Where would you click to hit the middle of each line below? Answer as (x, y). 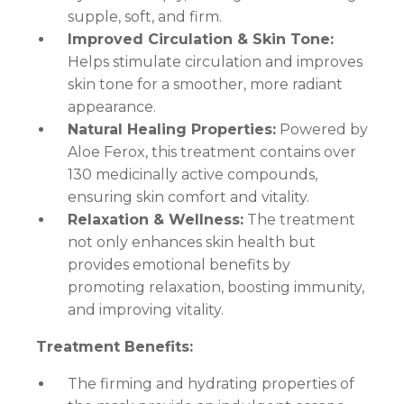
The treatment (299, 220)
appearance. (112, 107)
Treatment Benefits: (115, 347)
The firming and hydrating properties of (211, 384)
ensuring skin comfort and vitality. (188, 197)
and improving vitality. (146, 310)
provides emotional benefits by (179, 265)
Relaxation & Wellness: (156, 220)
